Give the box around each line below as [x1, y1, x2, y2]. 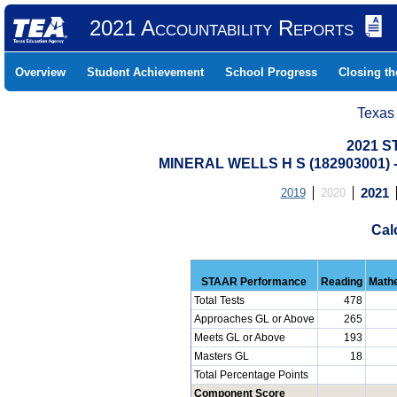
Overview [15, 66, 66, 79]
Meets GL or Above [193, 331, 285, 345]
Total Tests [193, 294, 245, 307]
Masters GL [193, 350, 249, 363]
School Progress [225, 66, 317, 79]
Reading [320, 276, 362, 289]
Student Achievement [87, 66, 204, 79]
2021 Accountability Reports [89, 16, 354, 40]
